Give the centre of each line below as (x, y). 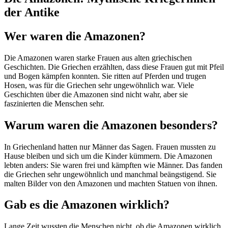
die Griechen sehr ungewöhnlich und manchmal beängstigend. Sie (110, 174)
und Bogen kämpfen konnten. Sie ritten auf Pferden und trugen (105, 76)
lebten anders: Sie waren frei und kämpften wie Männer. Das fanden (113, 165)
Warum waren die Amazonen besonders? (111, 125)
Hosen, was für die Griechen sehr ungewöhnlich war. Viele (99, 85)
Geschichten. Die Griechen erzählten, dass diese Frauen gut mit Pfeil (114, 67)
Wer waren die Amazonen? (75, 36)
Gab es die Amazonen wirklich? (87, 205)
